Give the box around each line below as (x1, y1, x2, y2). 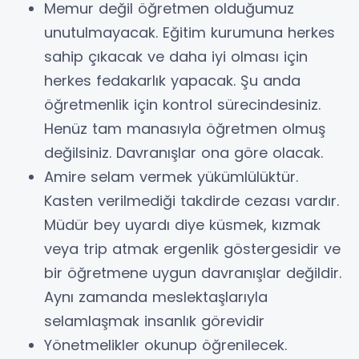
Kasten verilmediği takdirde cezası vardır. (44, 190, 339, 211)
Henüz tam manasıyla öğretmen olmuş (44, 118, 325, 139)
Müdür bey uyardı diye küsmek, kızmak (44, 214, 321, 235)
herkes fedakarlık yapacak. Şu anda (44, 70, 301, 91)
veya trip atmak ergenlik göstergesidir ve (44, 238, 341, 259)
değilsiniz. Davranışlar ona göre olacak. (44, 142, 323, 163)
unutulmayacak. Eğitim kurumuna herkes (44, 22, 335, 42)
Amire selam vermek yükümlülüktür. (44, 166, 298, 187)
